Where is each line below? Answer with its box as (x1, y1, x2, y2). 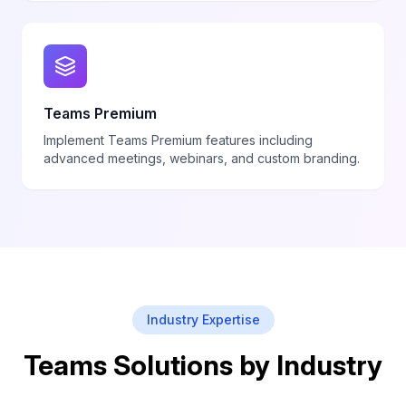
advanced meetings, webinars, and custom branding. (43, 150, 360, 166)
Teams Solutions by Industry (24, 349, 382, 382)
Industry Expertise (146, 312, 260, 327)
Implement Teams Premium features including (43, 132, 313, 148)
